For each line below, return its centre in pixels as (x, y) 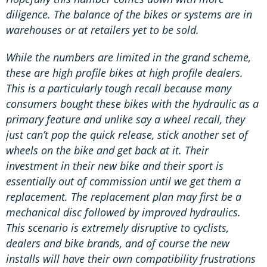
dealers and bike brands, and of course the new (118, 243)
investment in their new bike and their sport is (115, 165)
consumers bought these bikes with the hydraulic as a (132, 103)
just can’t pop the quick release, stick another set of (127, 134)
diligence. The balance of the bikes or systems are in (129, 14)
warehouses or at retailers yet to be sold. (103, 30)
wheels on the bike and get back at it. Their (107, 150)
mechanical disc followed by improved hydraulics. (123, 212)
